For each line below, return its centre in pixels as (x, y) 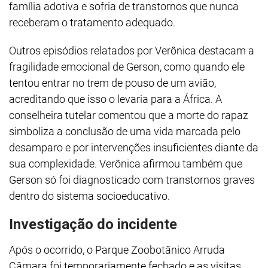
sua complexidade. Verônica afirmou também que (126, 164)
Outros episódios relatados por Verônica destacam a (132, 51)
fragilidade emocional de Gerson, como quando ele (127, 67)
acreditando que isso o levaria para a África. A (115, 99)
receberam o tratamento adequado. (92, 22)
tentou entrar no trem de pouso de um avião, (112, 83)
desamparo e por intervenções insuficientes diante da (134, 147)
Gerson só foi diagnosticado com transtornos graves (132, 180)
